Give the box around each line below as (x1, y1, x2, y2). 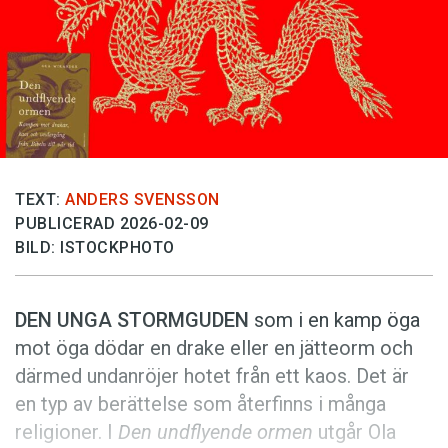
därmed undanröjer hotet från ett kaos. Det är (15, 364, 409, 389)
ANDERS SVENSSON (65, 190, 220, 210)
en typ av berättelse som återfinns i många (15, 392, 386, 417)
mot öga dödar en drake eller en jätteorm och (15, 336, 413, 361)
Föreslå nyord (35, 33, 145, 56)
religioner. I (15, 420, 118, 445)
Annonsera (35, 70, 120, 93)
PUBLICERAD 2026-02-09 (15, 214, 209, 234)
